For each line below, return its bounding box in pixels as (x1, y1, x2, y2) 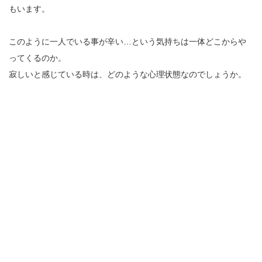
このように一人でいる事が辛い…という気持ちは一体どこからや (9, 37, 246, 47)
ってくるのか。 (9, 53, 66, 63)
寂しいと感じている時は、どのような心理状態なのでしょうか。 (9, 70, 246, 80)
